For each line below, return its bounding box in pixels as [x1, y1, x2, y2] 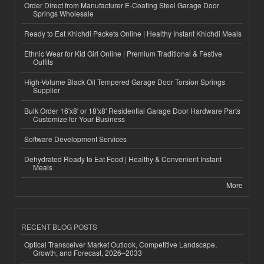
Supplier [33, 85, 60, 95]
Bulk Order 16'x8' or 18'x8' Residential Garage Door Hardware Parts [24, 105, 240, 115]
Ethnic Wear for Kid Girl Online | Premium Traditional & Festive [24, 48, 222, 59]
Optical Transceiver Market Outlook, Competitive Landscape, [24, 239, 217, 250]
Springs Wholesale [33, 8, 94, 18]
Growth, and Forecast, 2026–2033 [33, 247, 142, 258]
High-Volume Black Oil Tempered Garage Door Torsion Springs [24, 77, 225, 87]
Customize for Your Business [33, 113, 125, 124]
